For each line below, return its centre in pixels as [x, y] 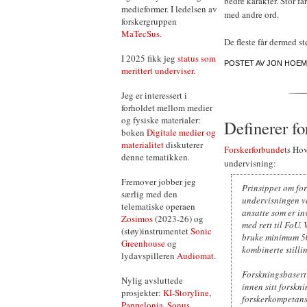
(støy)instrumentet [156, 231]
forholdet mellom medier [167, 108]
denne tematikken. [156, 157]
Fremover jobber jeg [159, 182]
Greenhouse [143, 243]
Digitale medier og [181, 132]
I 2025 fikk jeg [149, 58]
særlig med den [149, 194]
